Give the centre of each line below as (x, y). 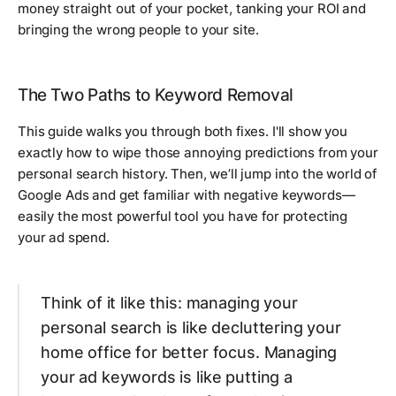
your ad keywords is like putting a (167, 377)
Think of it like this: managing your (169, 302)
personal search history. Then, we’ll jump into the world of (198, 173)
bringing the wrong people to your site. (139, 29)
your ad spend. (64, 237)
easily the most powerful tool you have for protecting (183, 216)
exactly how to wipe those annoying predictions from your (198, 152)
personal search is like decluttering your (191, 327)
